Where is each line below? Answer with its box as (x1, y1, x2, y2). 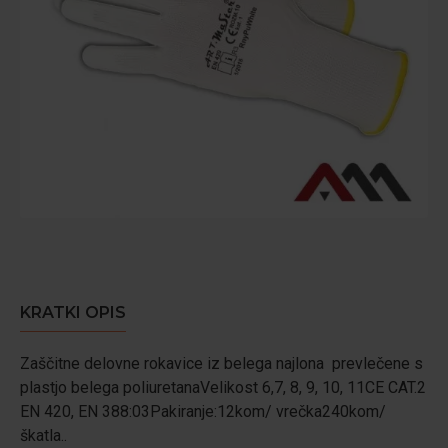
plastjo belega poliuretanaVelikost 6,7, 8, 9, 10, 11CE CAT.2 (20, 378, 426, 397)
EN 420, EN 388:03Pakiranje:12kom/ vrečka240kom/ (20, 402, 386, 421)
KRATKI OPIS (20, 303, 126, 322)
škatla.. (20, 426, 67, 445)
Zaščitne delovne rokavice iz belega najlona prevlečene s (20, 354, 423, 373)
